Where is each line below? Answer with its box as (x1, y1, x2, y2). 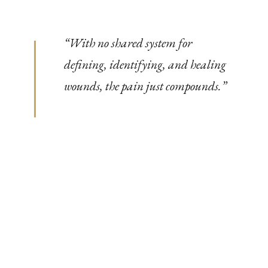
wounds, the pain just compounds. (63, 77, 221, 94)
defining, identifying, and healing (63, 56, 226, 72)
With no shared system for (68, 34, 192, 51)
